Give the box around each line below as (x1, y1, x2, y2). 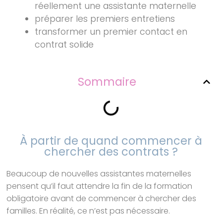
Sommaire (78, 74, 136, 90)
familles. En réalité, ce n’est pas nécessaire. (6, 205, 170, 217)
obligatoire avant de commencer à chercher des (6, 193, 197, 205)
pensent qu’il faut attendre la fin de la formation (6, 180, 193, 192)
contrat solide (35, 38, 94, 51)
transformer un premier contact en (35, 25, 188, 38)
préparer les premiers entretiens (35, 12, 175, 25)
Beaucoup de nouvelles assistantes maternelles (6, 168, 192, 180)
